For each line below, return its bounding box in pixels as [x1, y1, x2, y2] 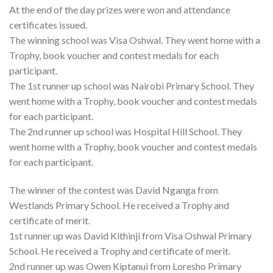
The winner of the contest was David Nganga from [9, 184, 218, 196]
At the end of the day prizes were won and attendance [9, 4, 230, 16]
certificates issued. [9, 19, 87, 31]
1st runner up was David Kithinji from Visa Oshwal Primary [9, 230, 252, 242]
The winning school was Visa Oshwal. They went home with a [9, 34, 260, 46]
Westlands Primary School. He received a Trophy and [9, 199, 229, 211]
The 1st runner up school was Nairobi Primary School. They [9, 80, 254, 92]
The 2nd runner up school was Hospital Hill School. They [9, 126, 242, 138]
